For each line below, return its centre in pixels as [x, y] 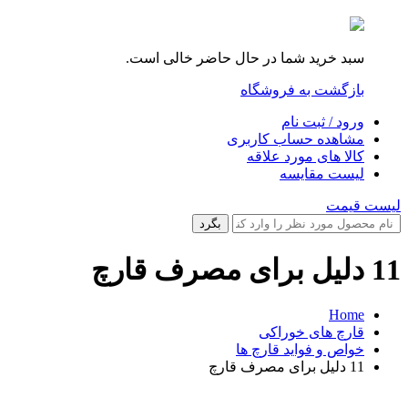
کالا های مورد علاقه [306, 156]
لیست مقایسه [322, 173]
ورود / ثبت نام [323, 122]
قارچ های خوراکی [311, 331]
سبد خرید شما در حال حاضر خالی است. [245, 58]
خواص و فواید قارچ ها [300, 349]
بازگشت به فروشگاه [302, 90]
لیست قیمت [363, 205]
